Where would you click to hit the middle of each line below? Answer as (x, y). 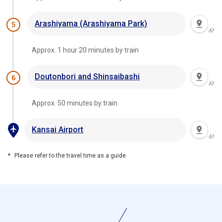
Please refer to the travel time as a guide (70, 155)
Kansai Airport (57, 129)
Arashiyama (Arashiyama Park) (91, 23)
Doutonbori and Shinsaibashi (87, 76)
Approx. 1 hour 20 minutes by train (85, 50)
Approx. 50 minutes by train (74, 103)
